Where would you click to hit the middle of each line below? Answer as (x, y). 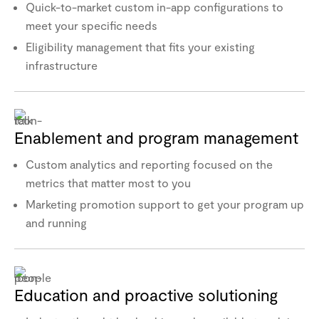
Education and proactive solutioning (146, 294)
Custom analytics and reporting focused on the (149, 164)
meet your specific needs (91, 25)
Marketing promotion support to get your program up (165, 204)
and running (56, 222)
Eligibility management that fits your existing (140, 46)
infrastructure (62, 65)
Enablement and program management (156, 137)
